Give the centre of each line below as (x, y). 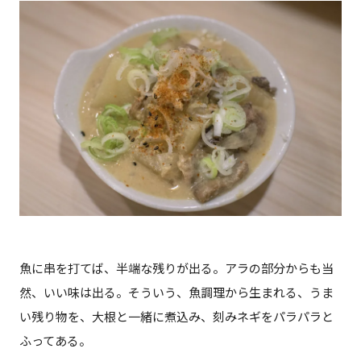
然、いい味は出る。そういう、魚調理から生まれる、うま (176, 293)
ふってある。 (55, 341)
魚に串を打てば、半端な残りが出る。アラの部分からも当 (176, 268)
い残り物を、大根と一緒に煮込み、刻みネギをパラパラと (176, 317)
